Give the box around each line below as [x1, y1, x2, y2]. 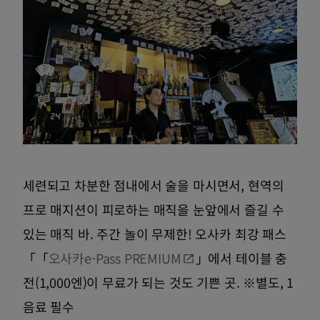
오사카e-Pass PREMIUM [48, 249, 181, 268]
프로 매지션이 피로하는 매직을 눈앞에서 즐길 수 [23, 200, 284, 219]
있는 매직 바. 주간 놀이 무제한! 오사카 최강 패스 [23, 224, 286, 244]
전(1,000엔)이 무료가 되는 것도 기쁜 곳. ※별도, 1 [23, 273, 294, 292]
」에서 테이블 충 [195, 249, 287, 268]
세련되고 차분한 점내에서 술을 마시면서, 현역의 [23, 176, 284, 195]
